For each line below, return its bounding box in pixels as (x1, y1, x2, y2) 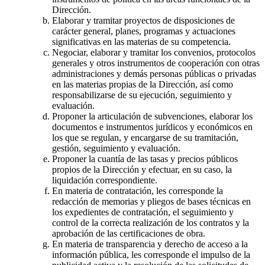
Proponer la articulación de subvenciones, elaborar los (52, 111, 253, 121)
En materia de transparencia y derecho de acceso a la (52, 238, 248, 249)
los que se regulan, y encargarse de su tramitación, (52, 132, 238, 143)
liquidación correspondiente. (52, 174, 157, 185)
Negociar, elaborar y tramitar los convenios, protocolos (52, 47, 256, 57)
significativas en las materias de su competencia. (52, 36, 231, 47)
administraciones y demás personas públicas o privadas (52, 68, 256, 79)
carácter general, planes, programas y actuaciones (52, 25, 235, 36)
